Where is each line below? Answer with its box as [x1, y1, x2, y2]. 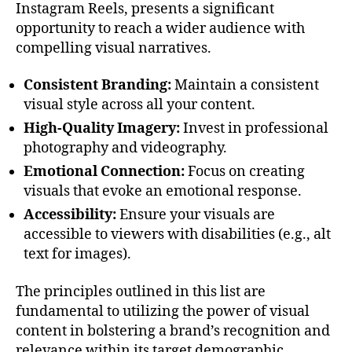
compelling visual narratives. [16, 38, 211, 57]
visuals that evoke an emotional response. [24, 182, 302, 201]
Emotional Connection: [24, 163, 185, 181]
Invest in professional [180, 119, 328, 138]
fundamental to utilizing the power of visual [16, 302, 310, 321]
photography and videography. [24, 139, 227, 158]
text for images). [24, 245, 131, 264]
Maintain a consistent [171, 76, 319, 95]
